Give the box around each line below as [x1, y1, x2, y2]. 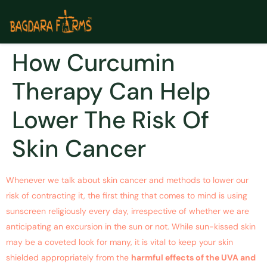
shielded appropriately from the [6, 252, 131, 263]
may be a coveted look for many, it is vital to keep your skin [6, 237, 233, 248]
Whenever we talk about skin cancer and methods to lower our [6, 175, 249, 186]
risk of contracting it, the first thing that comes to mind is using [6, 190, 247, 201]
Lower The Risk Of [12, 104, 209, 136]
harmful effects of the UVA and [131, 252, 256, 263]
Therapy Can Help [12, 76, 210, 107]
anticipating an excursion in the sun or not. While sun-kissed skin [6, 221, 256, 232]
